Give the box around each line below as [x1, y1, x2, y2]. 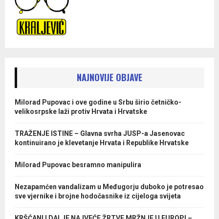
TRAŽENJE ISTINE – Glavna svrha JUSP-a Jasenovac [15, 130, 185, 137]
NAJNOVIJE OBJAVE [77, 71, 142, 84]
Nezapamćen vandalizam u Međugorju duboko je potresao [15, 183, 204, 191]
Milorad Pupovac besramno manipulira [15, 161, 141, 169]
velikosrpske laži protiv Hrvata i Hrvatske [15, 108, 147, 115]
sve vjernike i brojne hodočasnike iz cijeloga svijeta [15, 192, 181, 200]
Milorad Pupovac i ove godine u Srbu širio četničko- [15, 98, 181, 106]
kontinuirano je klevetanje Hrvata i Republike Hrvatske [15, 139, 189, 147]
